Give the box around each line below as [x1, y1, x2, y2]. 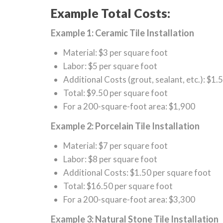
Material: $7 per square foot [63, 140, 168, 151]
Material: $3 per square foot [63, 47, 168, 58]
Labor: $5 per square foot [63, 61, 157, 71]
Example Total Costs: [51, 5, 170, 20]
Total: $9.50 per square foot [63, 88, 168, 98]
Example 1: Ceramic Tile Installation [51, 27, 194, 38]
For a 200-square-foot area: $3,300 [63, 194, 195, 205]
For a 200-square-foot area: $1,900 [63, 101, 195, 111]
